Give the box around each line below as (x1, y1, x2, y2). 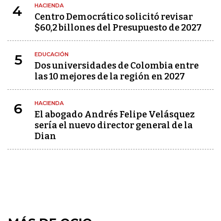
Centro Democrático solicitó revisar (35, 11, 193, 22)
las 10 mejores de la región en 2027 (35, 71, 185, 82)
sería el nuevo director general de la (35, 120, 193, 131)
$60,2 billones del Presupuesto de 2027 (35, 22, 202, 33)
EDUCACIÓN (35, 51, 69, 58)
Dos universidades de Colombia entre (35, 60, 199, 71)
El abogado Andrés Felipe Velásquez (35, 109, 195, 120)
